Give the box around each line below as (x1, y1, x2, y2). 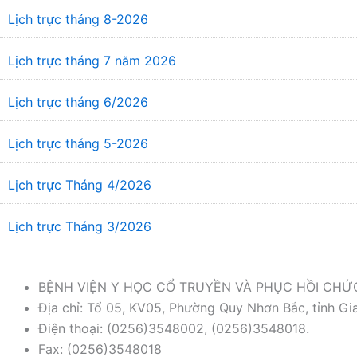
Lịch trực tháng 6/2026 (8, 94, 148, 110)
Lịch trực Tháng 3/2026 (8, 218, 151, 234)
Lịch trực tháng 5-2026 (8, 135, 148, 151)
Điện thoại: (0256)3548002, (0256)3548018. (38, 320, 309, 336)
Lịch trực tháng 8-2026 (8, 11, 148, 27)
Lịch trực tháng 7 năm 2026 (8, 53, 176, 69)
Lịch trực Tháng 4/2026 (8, 177, 151, 193)
